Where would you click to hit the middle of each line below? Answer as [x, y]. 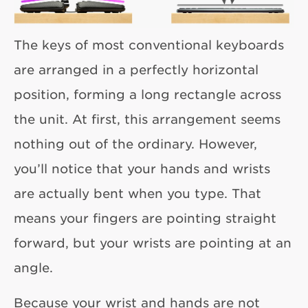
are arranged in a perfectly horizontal [136, 69]
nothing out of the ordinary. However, [135, 144]
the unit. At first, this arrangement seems [147, 119]
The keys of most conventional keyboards [149, 45]
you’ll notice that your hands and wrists [142, 168]
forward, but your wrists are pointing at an [153, 243]
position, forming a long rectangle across [147, 94]
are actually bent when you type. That [137, 193]
